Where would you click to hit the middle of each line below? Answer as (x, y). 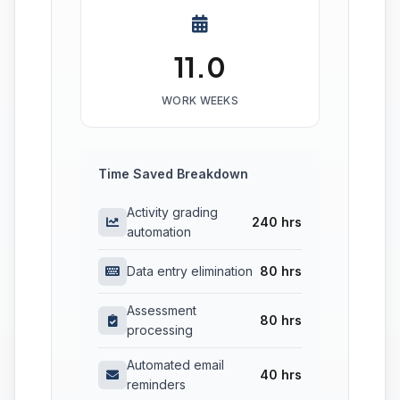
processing (160, 330)
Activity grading (172, 212)
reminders (156, 385)
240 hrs (277, 222)
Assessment (162, 311)
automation (159, 232)
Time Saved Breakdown (173, 174)
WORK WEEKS (200, 101)
